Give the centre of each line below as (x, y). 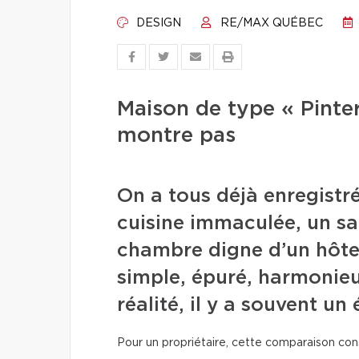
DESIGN (157, 23)
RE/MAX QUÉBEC (270, 23)
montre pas (176, 135)
